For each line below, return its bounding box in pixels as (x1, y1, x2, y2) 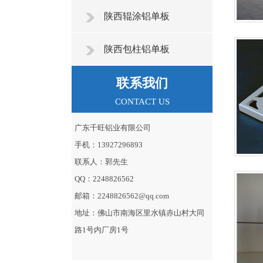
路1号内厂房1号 (75, 225, 129, 234)
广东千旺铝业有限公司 (75, 123, 151, 132)
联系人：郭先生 (75, 157, 128, 166)
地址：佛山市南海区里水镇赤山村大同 (75, 208, 204, 217)
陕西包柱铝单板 (104, 44, 170, 54)
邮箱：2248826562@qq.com (75, 191, 169, 200)
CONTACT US (114, 97, 170, 106)
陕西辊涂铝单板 (104, 11, 170, 21)
